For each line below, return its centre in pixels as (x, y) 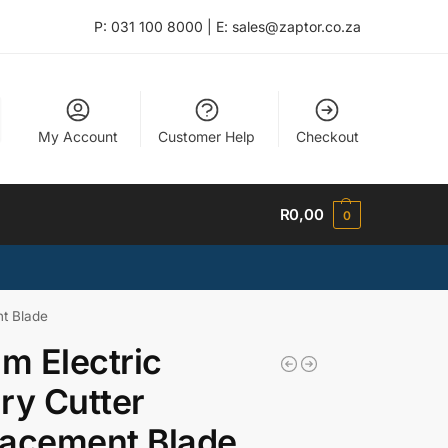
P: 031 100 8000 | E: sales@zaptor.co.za (227, 26)
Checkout (327, 136)
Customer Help (207, 136)
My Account (77, 136)
